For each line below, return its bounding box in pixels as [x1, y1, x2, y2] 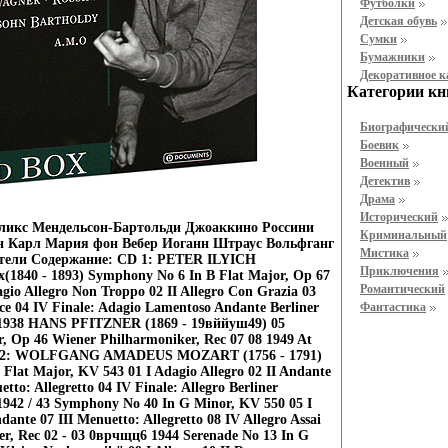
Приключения [360, 264, 439, 278]
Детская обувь [360, 14, 437, 28]
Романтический [360, 282, 445, 296]
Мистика [360, 246, 409, 260]
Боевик [360, 138, 399, 152]
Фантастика [360, 300, 426, 314]
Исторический [360, 210, 438, 224]
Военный [360, 156, 409, 170]
